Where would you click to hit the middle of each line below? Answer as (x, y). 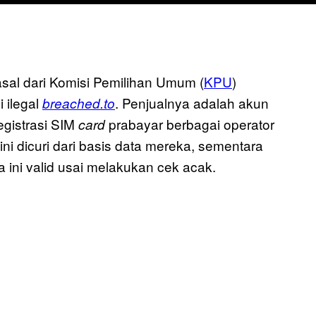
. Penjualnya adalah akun (192, 103)
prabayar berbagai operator (192, 124)
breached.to (79, 103)
